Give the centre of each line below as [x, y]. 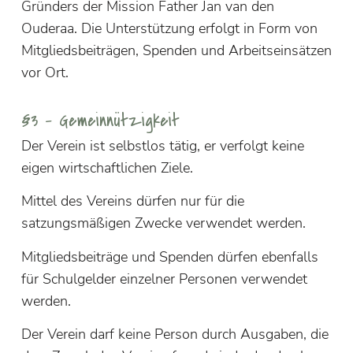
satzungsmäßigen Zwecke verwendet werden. [163, 223]
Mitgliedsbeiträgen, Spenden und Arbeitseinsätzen [176, 50]
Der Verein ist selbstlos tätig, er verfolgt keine [162, 145]
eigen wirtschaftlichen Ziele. [107, 167]
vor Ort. [45, 72]
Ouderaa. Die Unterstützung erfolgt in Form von [169, 28]
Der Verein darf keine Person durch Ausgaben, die [175, 334]
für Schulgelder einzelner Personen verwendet [164, 279]
